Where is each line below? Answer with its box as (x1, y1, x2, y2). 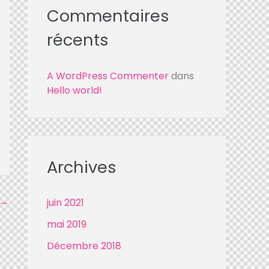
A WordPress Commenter (47, 68, 169, 83)
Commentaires (47, 4, 169, 28)
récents (47, 28, 109, 52)
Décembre (47, 238, 101, 253)
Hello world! (47, 83, 102, 97)
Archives (47, 155, 116, 179)
